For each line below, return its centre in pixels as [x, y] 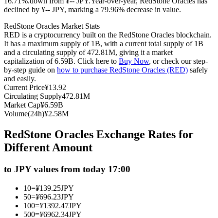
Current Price [24, 88]
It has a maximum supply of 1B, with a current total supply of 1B [104, 44]
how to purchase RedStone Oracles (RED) [122, 70]
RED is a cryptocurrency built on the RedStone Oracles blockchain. [108, 35]
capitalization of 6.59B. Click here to [61, 61]
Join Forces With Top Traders [69, 126]
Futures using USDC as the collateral [80, 10]
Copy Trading [45, 110]
